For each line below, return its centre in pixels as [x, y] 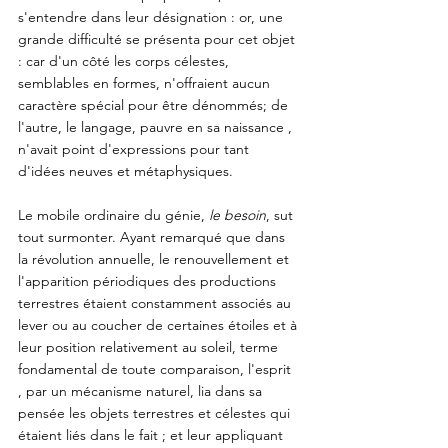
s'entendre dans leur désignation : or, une [152, 17]
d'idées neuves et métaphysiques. [127, 171]
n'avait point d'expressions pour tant [135, 149]
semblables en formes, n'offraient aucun [146, 83]
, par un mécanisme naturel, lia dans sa [142, 391]
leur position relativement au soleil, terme [150, 347]
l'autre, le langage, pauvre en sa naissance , [157, 127]
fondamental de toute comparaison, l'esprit [156, 369]
